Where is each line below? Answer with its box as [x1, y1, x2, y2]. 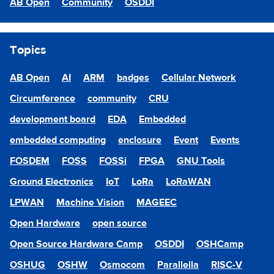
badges [117, 72, 149, 84]
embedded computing [10, 134, 106, 146]
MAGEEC [136, 196, 177, 209]
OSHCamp [196, 238, 243, 250]
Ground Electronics [10, 176, 94, 188]
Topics [10, 42, 46, 57]
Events [210, 134, 240, 146]
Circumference [10, 92, 75, 105]
